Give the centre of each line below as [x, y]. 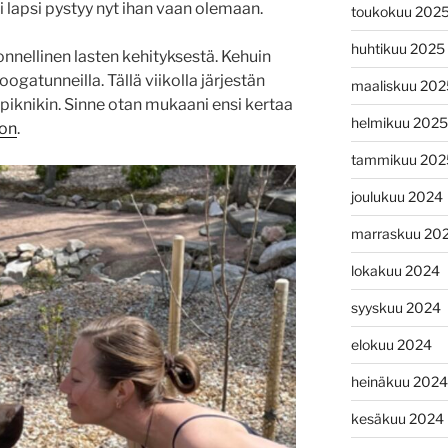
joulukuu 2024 [396, 196]
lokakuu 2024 [395, 270]
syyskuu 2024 [395, 307]
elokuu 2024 [391, 344]
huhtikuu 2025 [397, 48]
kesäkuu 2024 [397, 418]
